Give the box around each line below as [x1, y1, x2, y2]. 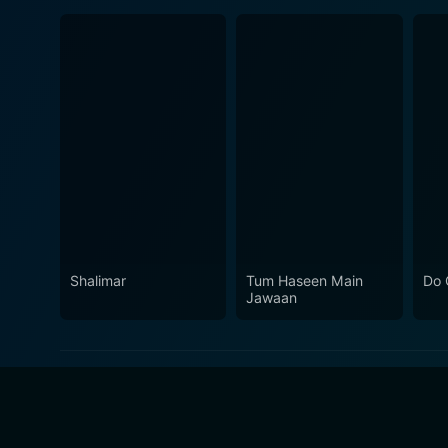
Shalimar [70, 271, 126, 289]
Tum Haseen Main [246, 271, 364, 289]
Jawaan [246, 288, 298, 306]
